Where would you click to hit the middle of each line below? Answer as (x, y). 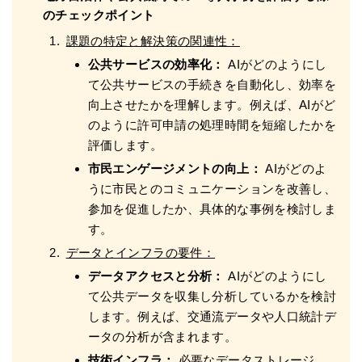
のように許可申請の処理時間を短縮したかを (212, 124)
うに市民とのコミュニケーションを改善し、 (212, 188)
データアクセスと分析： (156, 276)
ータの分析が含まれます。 (162, 336)
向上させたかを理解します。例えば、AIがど (212, 104)
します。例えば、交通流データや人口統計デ (212, 316)
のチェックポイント (99, 15)
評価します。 (125, 145)
